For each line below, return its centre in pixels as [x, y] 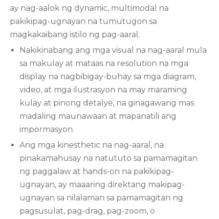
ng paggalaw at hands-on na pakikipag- [97, 171]
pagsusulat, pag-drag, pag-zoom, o [87, 211]
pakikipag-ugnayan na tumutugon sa [83, 21]
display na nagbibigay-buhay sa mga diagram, [108, 77]
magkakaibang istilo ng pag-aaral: [75, 34]
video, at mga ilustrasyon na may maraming [103, 90]
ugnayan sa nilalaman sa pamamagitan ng [101, 198]
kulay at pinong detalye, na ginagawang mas [107, 103]
